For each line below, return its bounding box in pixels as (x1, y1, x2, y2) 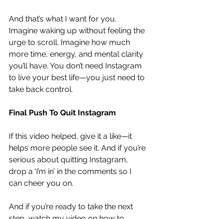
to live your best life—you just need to (9, 72, 147, 82)
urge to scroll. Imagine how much (9, 37, 132, 47)
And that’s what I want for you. (9, 14, 118, 23)
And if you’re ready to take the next (9, 201, 135, 211)
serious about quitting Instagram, (9, 154, 130, 164)
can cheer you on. (9, 178, 73, 188)
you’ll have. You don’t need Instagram (9, 61, 144, 70)
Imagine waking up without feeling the (9, 25, 147, 35)
